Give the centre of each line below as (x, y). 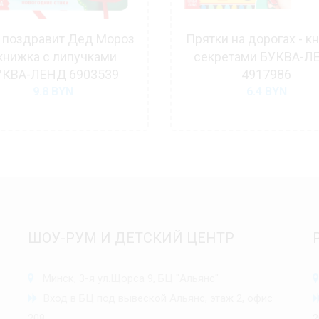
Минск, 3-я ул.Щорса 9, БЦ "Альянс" (126, 278)
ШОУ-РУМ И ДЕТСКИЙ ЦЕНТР (131, 237)
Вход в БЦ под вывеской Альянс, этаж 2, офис (155, 298)
